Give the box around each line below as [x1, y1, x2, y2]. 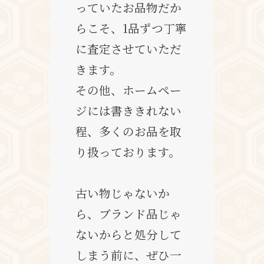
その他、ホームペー [75, 81, 181, 98]
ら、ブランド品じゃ [75, 204, 181, 222]
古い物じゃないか [75, 184, 170, 202]
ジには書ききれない [75, 101, 181, 119]
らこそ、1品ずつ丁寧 [75, 19, 187, 37]
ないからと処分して [75, 225, 181, 243]
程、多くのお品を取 [75, 122, 181, 140]
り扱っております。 [75, 143, 180, 160]
